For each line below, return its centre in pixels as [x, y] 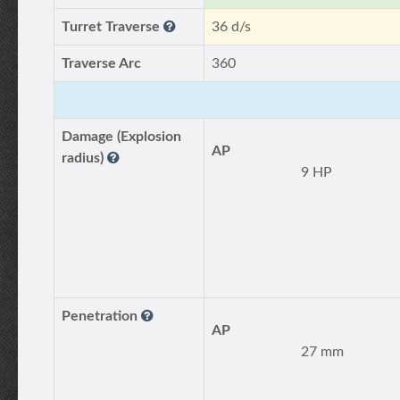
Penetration [101, 316]
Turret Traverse [112, 27]
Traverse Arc [101, 63]
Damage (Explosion [121, 137]
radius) [84, 158]
